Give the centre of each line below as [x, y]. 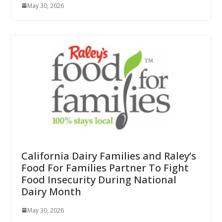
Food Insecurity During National [99, 179]
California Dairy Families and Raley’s [109, 156]
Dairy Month [51, 191]
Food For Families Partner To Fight [105, 167]
